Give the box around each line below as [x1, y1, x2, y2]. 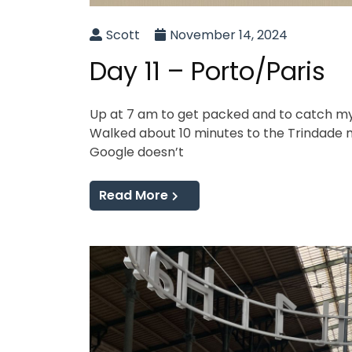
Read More [99, 186, 168, 205]
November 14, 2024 [170, 26, 288, 45]
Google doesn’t [90, 143, 184, 162]
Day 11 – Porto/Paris [90, 53, 325, 90]
